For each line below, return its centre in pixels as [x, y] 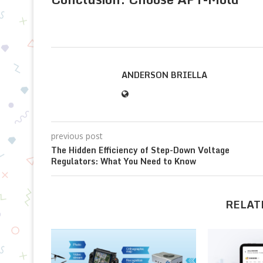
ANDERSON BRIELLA [164, 75]
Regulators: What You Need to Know [124, 161]
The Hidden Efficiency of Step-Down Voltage [140, 150]
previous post [77, 136]
